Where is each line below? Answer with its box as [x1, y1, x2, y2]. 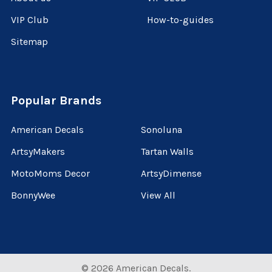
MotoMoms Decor [11, 168, 90, 180]
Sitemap [11, 36, 48, 48]
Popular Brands [11, 93, 101, 108]
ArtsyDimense [141, 168, 202, 180]
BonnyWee [11, 189, 55, 202]
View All [141, 189, 175, 202]
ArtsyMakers [11, 146, 65, 158]
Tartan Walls [141, 146, 194, 158]
